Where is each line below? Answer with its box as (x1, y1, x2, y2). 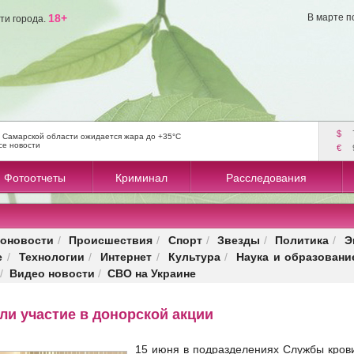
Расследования (226, 171, 307, 184)
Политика (275, 232, 330, 248)
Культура (168, 248, 220, 265)
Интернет (100, 248, 153, 265)
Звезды (217, 232, 260, 248)
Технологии (18, 248, 85, 265)
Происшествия (69, 232, 153, 248)
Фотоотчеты (3, 171, 66, 184)
